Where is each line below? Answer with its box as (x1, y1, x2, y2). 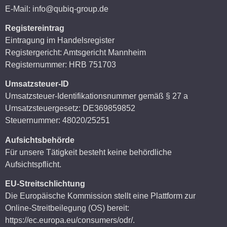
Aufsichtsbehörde (5, 135, 74, 144)
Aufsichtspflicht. (5, 160, 61, 169)
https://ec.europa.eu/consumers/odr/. (5, 216, 135, 225)
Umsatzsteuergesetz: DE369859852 (5, 104, 135, 113)
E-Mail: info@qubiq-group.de (5, 4, 108, 13)
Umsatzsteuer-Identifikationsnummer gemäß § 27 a (5, 92, 188, 101)
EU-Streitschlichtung (5, 179, 85, 188)
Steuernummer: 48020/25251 (5, 116, 110, 125)
